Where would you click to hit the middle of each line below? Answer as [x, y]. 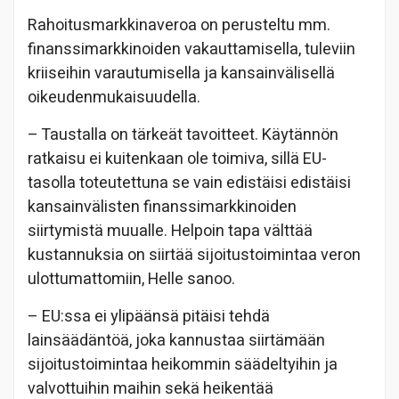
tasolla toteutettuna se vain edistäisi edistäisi [189, 183]
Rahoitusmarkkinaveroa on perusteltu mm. [179, 25]
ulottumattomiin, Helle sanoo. [131, 279]
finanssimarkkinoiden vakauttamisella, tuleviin [191, 49]
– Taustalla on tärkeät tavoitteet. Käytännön [183, 134]
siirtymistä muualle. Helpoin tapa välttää [170, 231]
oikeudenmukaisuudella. [114, 97]
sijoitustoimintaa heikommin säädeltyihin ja [183, 364]
